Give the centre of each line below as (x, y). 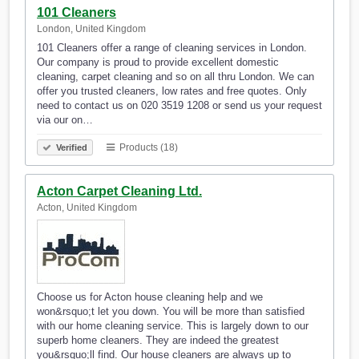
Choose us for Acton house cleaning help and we (150, 297)
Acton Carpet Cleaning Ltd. (119, 192)
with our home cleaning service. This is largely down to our (173, 326)
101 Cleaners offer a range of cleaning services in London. (172, 48)
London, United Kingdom (91, 29)
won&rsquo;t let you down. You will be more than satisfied (171, 312)
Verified (71, 148)
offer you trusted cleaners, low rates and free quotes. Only (172, 91)
